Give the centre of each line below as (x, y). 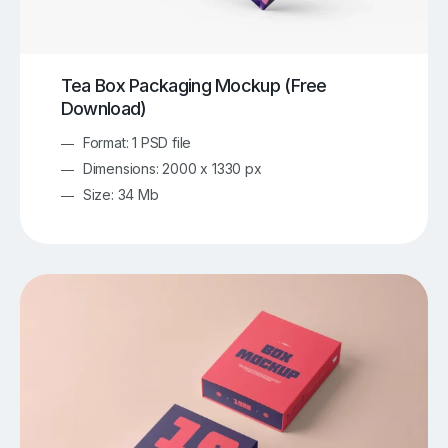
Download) (103, 108)
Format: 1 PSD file (137, 142)
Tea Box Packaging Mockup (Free (193, 85)
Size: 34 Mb (120, 194)
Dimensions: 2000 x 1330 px (172, 168)
